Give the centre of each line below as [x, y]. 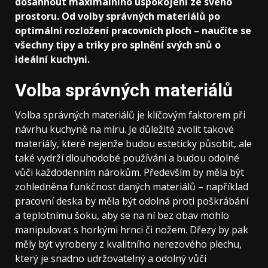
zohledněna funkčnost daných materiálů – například [132, 186]
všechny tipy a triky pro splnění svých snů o [118, 45]
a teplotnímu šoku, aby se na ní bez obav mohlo [122, 215]
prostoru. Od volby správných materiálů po [118, 16]
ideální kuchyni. [52, 59]
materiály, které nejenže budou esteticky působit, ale [133, 143]
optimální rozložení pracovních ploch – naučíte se [133, 30]
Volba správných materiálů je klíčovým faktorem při [130, 115]
